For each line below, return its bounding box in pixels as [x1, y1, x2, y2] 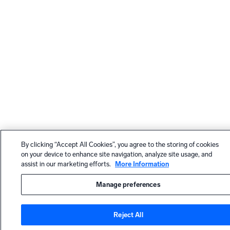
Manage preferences [96, 181, 161, 189]
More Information [115, 160, 169, 168]
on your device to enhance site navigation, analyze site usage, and [21, 150, 212, 159]
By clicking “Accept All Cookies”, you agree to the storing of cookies [21, 141, 219, 149]
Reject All [113, 210, 143, 219]
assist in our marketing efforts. [21, 160, 112, 168]
